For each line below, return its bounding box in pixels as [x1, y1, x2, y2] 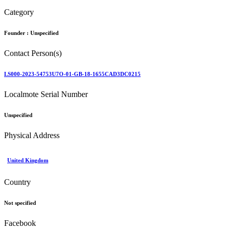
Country [4, 177, 31, 186]
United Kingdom [7, 157, 48, 163]
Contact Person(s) [4, 49, 62, 57]
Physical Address [4, 130, 60, 140]
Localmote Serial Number [4, 89, 88, 99]
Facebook [4, 218, 36, 227]
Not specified [4, 199, 36, 206]
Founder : [4, 30, 30, 36]
